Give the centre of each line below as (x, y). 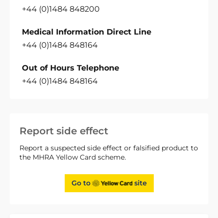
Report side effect (64, 131)
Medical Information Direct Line (87, 32)
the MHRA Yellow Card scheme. (73, 157)
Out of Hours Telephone (71, 68)
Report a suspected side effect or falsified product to (109, 148)
